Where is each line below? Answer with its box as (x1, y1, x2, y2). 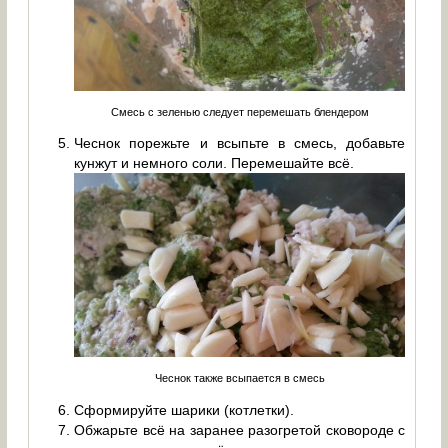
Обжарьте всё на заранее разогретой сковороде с (74, 421, 406, 438)
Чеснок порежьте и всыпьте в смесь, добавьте (74, 135, 406, 152)
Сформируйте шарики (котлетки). (74, 401, 295, 418)
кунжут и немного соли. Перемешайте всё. (74, 155, 355, 172)
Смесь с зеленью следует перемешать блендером (110, 106, 369, 119)
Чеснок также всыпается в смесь (154, 372, 325, 385)
